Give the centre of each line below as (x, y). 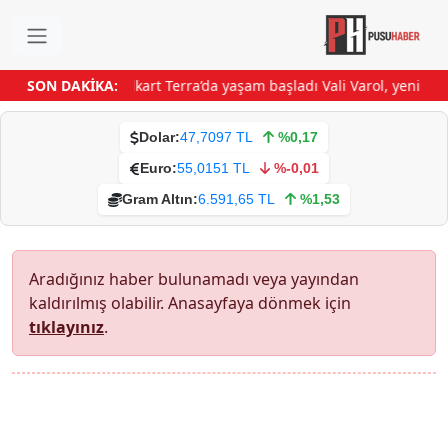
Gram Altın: (160, 199)
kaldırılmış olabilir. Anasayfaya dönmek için (190, 303)
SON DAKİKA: (72, 85)
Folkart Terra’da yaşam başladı (215, 85)
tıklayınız (66, 327)
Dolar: (160, 137)
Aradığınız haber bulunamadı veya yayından (194, 279)
